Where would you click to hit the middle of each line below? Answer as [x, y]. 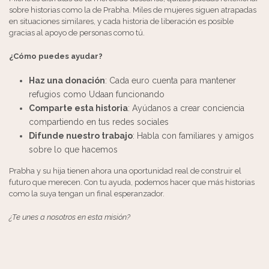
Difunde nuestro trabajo [80, 136]
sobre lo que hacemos [73, 150]
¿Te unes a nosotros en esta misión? [70, 217]
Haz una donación [67, 81]
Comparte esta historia [78, 108]
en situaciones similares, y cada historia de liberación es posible [121, 22]
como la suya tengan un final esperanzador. [87, 194]
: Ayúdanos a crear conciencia [186, 108]
